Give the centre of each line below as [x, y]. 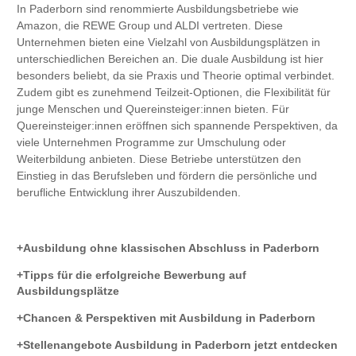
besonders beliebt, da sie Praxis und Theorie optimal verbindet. [176, 76]
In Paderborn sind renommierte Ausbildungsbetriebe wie [158, 9]
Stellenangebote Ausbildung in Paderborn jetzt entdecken [180, 345]
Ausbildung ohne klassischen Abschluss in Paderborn [171, 248]
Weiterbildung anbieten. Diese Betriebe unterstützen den [159, 159]
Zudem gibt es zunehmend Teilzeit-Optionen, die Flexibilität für [174, 93]
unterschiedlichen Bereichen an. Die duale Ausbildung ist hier [170, 59]
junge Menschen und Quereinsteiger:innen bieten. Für [153, 109]
